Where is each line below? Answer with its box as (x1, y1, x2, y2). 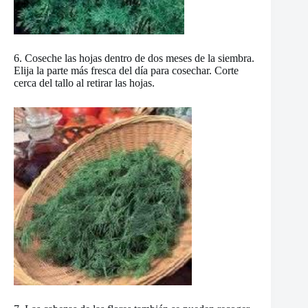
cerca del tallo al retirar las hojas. (14, 77, 155, 89)
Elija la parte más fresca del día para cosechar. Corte (14, 65, 239, 77)
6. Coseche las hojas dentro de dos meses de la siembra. (14, 52, 254, 65)
